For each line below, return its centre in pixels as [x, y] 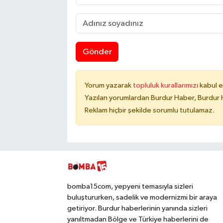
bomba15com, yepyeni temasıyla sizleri [130, 186]
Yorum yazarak [109, 85]
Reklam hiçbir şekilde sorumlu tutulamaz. [149, 110]
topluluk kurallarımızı [166, 85]
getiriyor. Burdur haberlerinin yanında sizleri [137, 208]
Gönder [97, 52]
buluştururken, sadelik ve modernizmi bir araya [142, 197]
